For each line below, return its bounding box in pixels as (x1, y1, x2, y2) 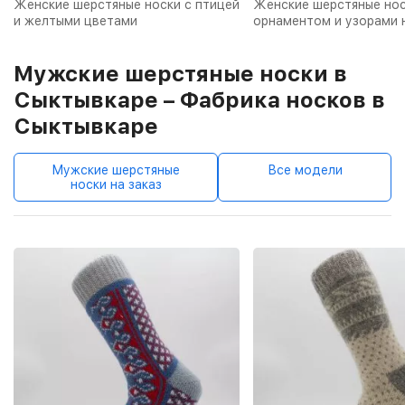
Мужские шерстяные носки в (14, 60, 347, 87)
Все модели (267, 162, 343, 177)
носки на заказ (70, 176, 162, 192)
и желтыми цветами (14, 13, 137, 28)
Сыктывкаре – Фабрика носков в (14, 86, 385, 113)
